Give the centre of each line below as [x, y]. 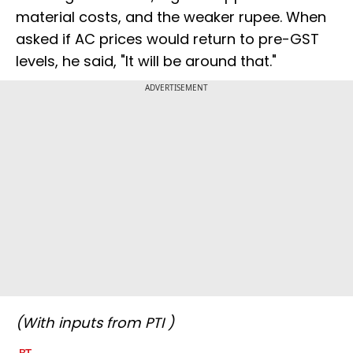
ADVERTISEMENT [176, 87]
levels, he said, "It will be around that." [146, 61]
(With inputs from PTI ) [95, 322]
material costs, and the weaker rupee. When [171, 17]
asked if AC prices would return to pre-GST [167, 39]
